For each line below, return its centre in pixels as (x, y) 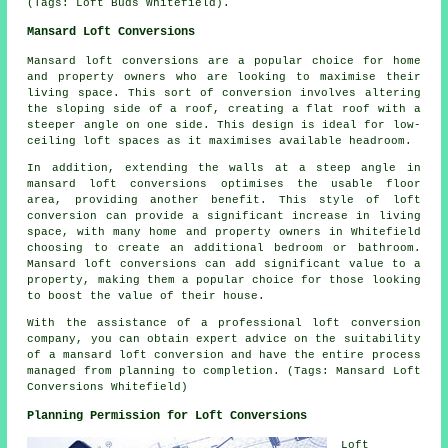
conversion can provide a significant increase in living (224, 216)
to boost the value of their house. (146, 296)
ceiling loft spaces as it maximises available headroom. (220, 141)
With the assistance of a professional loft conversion (224, 323)
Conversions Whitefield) (108, 387)
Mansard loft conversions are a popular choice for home (224, 61)
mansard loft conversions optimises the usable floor (224, 184)
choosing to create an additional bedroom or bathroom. (224, 248)
